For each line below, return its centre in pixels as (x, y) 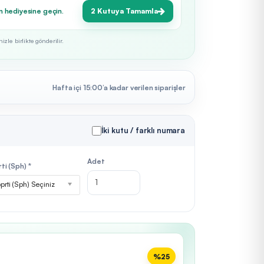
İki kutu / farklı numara (143, 130)
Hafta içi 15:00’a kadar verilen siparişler (119, 88)
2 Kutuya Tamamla (124, 11)
